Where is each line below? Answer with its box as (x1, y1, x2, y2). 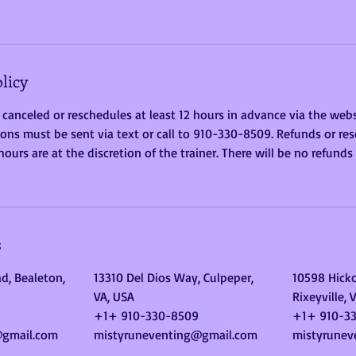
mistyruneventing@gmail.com (93, 327, 257, 342)
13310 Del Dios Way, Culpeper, (93, 269, 253, 285)
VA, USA (93, 288, 134, 304)
